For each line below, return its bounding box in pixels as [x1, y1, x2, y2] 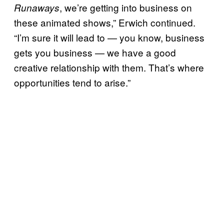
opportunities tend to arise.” [14, 75, 130, 89]
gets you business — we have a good [14, 45, 176, 59]
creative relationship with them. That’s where [14, 60, 204, 74]
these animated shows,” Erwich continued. [14, 15, 195, 29]
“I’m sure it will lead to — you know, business [14, 30, 204, 44]
